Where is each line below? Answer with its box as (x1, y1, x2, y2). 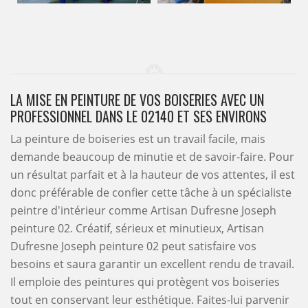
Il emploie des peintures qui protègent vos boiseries (10, 274, 280, 289)
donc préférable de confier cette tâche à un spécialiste (10, 185, 291, 200)
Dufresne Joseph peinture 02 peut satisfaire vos (10, 239, 256, 254)
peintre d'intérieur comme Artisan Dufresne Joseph (10, 203, 276, 218)
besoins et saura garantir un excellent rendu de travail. (10, 256, 294, 272)
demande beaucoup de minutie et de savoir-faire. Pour (10, 149, 294, 164)
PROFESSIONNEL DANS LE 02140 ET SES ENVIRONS (10, 106, 267, 126)
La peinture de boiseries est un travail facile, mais (10, 131, 265, 146)
